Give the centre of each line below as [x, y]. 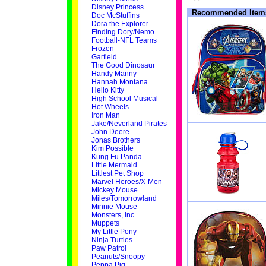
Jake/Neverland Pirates [129, 123]
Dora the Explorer [120, 24]
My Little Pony [114, 232]
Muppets [105, 223]
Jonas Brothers [115, 140]
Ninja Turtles [112, 240]
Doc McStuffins [115, 15]
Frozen [102, 49]
